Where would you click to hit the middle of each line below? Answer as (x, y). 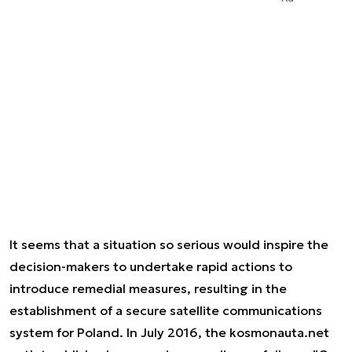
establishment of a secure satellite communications (166, 310)
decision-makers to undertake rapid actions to (151, 266)
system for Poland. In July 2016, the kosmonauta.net (169, 332)
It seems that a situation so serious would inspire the (169, 244)
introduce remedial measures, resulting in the (148, 288)
